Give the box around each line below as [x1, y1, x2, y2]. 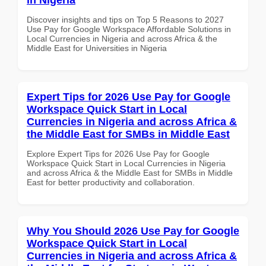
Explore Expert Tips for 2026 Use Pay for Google [27, 148, 210, 159]
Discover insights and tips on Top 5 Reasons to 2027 [27, 14, 224, 24]
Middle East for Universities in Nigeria [27, 43, 167, 53]
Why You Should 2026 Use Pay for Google [27, 224, 239, 237]
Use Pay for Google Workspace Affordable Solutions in [27, 24, 231, 34]
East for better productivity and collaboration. [27, 177, 195, 187]
